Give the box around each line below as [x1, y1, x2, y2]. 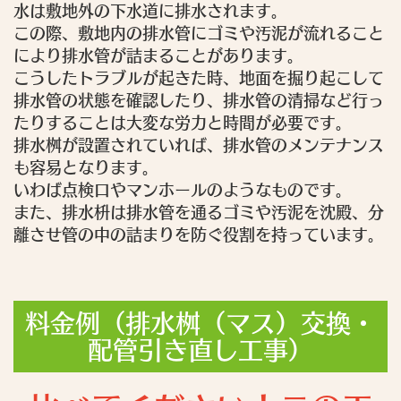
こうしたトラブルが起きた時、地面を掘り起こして [13, 69, 384, 86]
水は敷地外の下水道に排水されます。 [13, 2, 287, 19]
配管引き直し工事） [88, 337, 313, 363]
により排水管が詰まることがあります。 [13, 47, 303, 64]
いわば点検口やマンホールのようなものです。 [13, 181, 352, 198]
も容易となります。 [13, 158, 158, 175]
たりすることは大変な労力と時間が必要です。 [13, 114, 352, 131]
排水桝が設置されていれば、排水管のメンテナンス [13, 136, 384, 153]
